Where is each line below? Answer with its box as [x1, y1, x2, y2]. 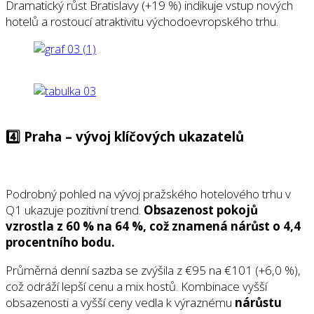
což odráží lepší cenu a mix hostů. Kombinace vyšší [6, 278, 267, 295]
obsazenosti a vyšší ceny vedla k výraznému [6, 294, 235, 311]
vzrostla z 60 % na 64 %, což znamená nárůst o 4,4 [6, 218, 301, 235]
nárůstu [235, 294, 282, 311]
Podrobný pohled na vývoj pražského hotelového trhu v [6, 186, 291, 203]
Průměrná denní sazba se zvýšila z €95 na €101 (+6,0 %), [6, 262, 301, 279]
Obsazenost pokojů [144, 202, 258, 219]
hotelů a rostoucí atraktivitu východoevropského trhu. [6, 13, 278, 29]
